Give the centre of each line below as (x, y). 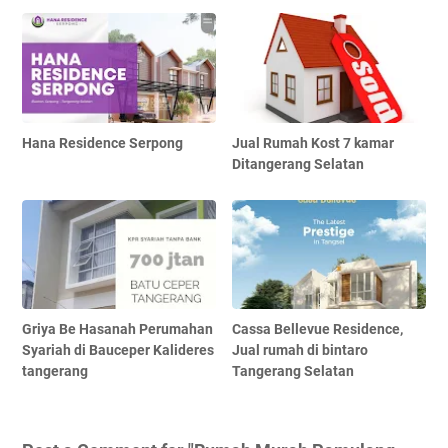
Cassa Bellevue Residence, (318, 328)
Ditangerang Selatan (298, 163)
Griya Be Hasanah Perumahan (117, 328)
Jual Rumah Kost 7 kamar (313, 142)
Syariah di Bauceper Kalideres (118, 349)
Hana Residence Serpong (102, 142)
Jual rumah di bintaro (300, 349)
